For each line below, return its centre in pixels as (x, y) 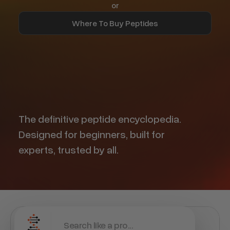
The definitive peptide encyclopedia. (100, 118)
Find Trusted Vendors (115, 35)
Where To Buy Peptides (115, 23)
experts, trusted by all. (69, 149)
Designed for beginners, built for (92, 134)
